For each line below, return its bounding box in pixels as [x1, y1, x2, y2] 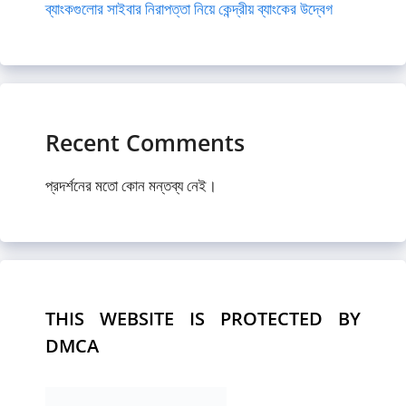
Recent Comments [45, 126, 245, 158]
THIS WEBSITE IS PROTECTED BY [45, 305, 361, 331]
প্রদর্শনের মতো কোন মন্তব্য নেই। [45, 174, 217, 196]
